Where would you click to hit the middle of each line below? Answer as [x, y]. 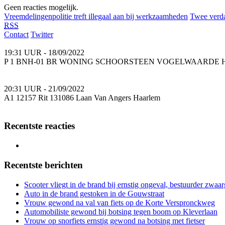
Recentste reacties [39, 126]
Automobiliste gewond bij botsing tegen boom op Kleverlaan [121, 211]
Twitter [42, 34]
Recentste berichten [43, 165]
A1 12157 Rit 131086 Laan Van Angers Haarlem [82, 97]
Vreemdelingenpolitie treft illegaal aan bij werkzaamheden [96, 16]
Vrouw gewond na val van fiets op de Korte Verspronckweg [120, 202]
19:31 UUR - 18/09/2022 [44, 52]
